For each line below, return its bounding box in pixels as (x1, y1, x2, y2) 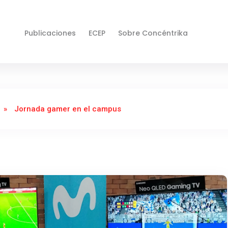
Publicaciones (24, 28, 76, 39)
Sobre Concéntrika (118, 28, 188, 39)
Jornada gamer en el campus (14, 104, 121, 114)
